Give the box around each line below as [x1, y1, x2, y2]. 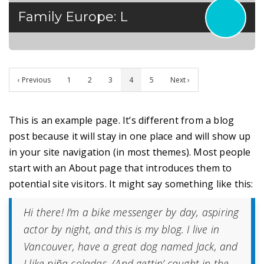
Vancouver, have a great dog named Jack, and [24, 239, 238, 253]
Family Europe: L [18, 8, 127, 25]
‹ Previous [18, 74, 51, 85]
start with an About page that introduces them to [9, 161, 232, 174]
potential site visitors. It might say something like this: [9, 177, 253, 190]
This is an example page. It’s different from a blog [9, 113, 235, 127]
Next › [170, 74, 190, 85]
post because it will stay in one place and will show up [9, 129, 251, 143]
